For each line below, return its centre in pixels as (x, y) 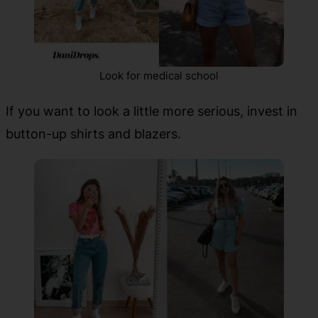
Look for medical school (159, 76)
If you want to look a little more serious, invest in (152, 111)
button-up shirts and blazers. (93, 134)
